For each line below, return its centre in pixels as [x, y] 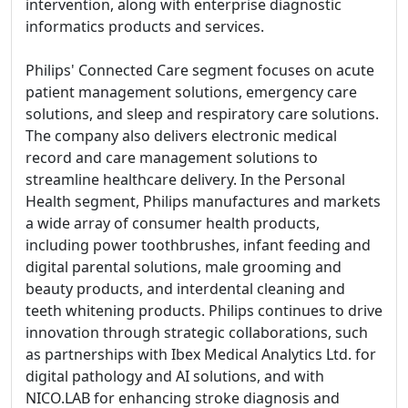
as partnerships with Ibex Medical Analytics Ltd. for [201, 354]
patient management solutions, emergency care [191, 92]
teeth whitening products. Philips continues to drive [204, 311]
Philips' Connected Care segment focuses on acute [200, 70]
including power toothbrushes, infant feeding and [198, 245]
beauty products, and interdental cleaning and [185, 289]
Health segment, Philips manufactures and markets [203, 201]
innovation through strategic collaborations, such [197, 332]
